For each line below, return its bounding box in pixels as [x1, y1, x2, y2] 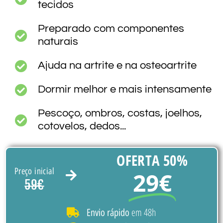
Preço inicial [14, 165, 55, 177]
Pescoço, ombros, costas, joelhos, [38, 108, 203, 119]
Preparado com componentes [38, 23, 185, 35]
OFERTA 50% [116, 150, 188, 170]
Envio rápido [87, 207, 129, 219]
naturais [38, 36, 79, 48]
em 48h [129, 206, 156, 220]
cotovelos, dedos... [38, 120, 126, 132]
